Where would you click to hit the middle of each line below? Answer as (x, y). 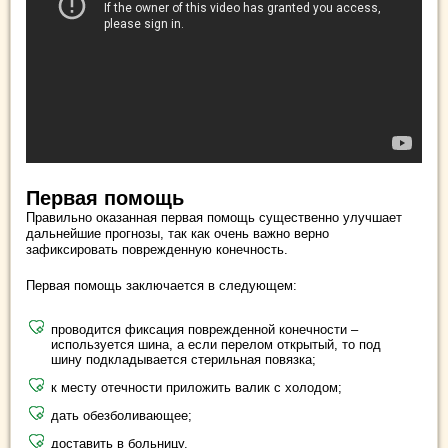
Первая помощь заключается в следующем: (161, 286)
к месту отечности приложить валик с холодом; (196, 388)
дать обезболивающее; (121, 416)
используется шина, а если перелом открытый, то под (216, 345)
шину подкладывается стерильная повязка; (183, 360)
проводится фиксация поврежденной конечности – (204, 330)
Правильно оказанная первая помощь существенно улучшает (214, 218)
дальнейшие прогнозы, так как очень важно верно (177, 234)
